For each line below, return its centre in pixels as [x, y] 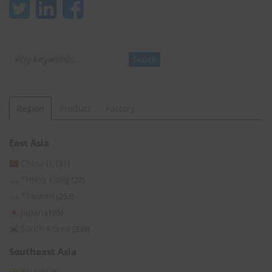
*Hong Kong [45, 179]
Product [75, 108]
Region [31, 108]
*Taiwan [38, 195]
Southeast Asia [43, 251]
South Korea [46, 228]
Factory [120, 108]
